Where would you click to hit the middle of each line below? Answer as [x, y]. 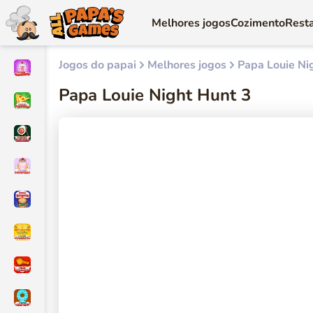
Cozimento [258, 23]
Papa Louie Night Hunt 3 [155, 95]
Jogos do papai [97, 65]
